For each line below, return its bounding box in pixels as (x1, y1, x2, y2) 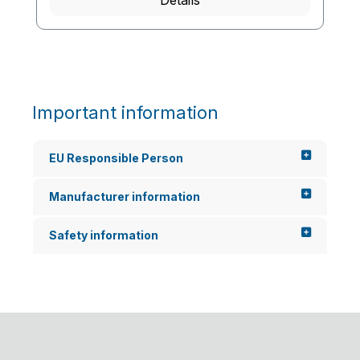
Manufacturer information (49, 190, 200, 203)
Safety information (49, 228, 158, 242)
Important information (32, 102, 219, 123)
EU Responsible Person (49, 151, 183, 165)
